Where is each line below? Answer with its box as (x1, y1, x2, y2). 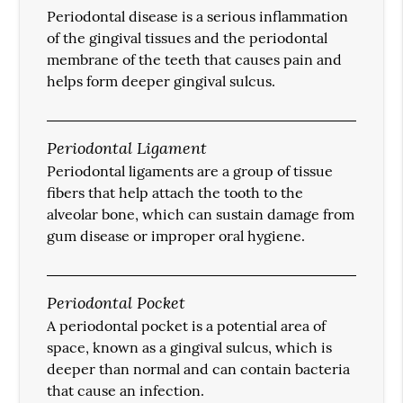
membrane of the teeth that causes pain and (47, 50, 343, 69)
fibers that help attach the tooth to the (47, 184, 304, 202)
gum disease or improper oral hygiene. (47, 227, 306, 246)
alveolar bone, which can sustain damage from (47, 205, 355, 224)
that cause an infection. (47, 381, 205, 400)
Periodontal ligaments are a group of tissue (47, 162, 334, 181)
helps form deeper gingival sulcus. (47, 72, 276, 91)
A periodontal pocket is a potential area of (47, 317, 327, 336)
